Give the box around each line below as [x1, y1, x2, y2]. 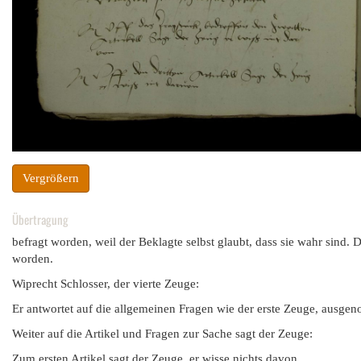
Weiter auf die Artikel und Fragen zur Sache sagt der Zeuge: [12, 327, 313, 341]
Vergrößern [23, 172, 79, 185]
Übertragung [12, 210, 68, 229]
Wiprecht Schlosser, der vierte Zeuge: [12, 277, 199, 291]
